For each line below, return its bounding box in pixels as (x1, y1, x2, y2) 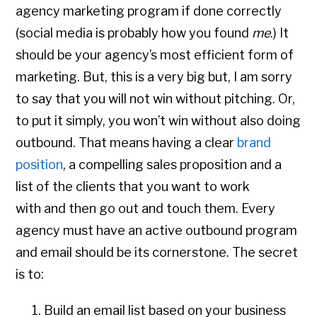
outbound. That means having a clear (16, 135, 238, 151)
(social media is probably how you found (16, 25, 253, 41)
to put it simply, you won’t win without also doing (16, 113, 301, 129)
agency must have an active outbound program (16, 223, 298, 238)
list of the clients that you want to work (16, 179, 250, 195)
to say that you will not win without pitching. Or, (16, 91, 296, 107)
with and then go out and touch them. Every (16, 201, 276, 217)
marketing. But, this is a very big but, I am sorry (16, 69, 293, 85)
